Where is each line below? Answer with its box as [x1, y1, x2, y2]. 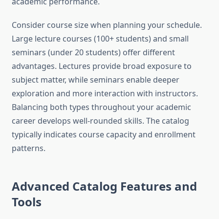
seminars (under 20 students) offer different [12, 47, 175, 58]
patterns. [12, 143, 45, 154]
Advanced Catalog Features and [12, 178, 197, 195]
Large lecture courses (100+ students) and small [12, 33, 189, 44]
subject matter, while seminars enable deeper [12, 74, 179, 86]
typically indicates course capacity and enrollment [12, 129, 196, 140]
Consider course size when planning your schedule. [12, 20, 202, 31]
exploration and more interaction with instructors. [12, 88, 198, 99]
